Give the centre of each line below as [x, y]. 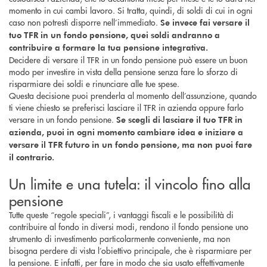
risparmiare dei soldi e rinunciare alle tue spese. [95, 83]
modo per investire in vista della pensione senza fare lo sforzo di [123, 71]
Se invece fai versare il [205, 22]
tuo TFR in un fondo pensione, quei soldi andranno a [114, 35]
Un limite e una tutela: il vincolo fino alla [130, 183]
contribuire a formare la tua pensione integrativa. [108, 47]
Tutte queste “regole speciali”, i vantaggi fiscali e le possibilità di [121, 214]
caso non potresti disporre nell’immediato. [85, 22]
